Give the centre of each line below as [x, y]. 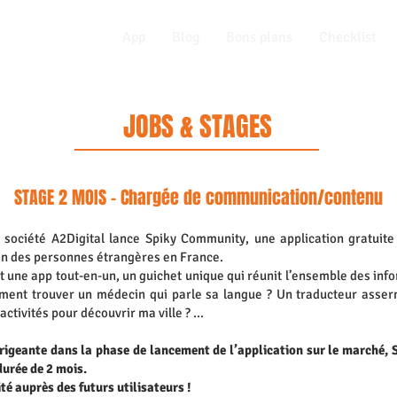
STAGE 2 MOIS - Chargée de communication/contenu [198, 198]
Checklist [348, 37]
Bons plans [259, 37]
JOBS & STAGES [197, 127]
